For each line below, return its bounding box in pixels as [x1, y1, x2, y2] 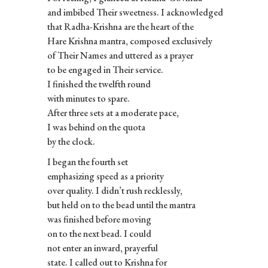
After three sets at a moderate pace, [47, 106, 179, 119]
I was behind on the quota [47, 120, 145, 133]
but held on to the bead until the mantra [47, 198, 196, 211]
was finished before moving [47, 212, 151, 226]
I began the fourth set [47, 155, 128, 168]
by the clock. [47, 135, 95, 148]
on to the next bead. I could [47, 227, 151, 240]
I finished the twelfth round [47, 77, 151, 90]
